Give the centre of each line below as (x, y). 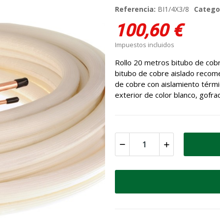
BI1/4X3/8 (173, 9)
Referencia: (136, 9)
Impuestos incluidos (145, 45)
